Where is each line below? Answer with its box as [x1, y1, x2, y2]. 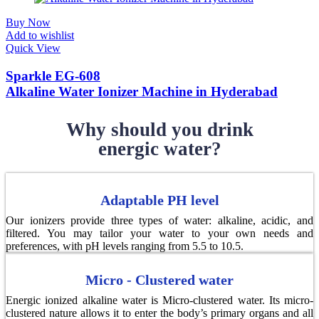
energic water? [98, 137, 221, 159]
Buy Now [6, 16, 51, 29]
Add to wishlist [6, 29, 74, 42]
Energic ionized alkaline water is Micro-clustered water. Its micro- [6, 293, 313, 306]
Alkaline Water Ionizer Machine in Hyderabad [6, 84, 278, 100]
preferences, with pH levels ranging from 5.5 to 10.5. [6, 239, 244, 252]
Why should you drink [66, 118, 253, 140]
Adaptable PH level [100, 192, 219, 208]
